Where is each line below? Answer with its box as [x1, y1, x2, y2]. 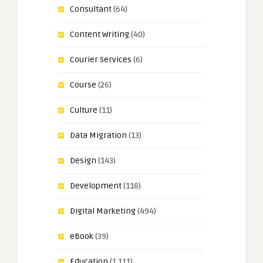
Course [70, 79, 96, 90]
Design [70, 155, 96, 166]
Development [70, 180, 122, 191]
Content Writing [70, 29, 129, 39]
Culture [70, 104, 97, 115]
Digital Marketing [70, 205, 136, 216]
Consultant [70, 4, 112, 14]
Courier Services [70, 54, 131, 65]
